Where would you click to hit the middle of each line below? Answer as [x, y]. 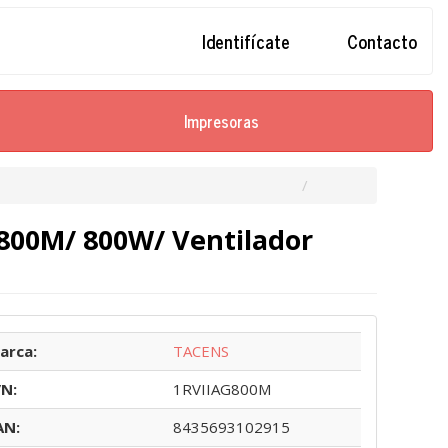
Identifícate [243, 41]
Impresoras [221, 120]
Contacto [379, 41]
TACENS [200, 350]
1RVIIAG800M [221, 388]
